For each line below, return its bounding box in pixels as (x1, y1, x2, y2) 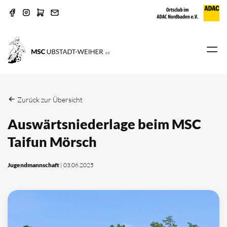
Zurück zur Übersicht (16, 95, 83, 104)
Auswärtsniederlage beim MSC (8, 116, 201, 133)
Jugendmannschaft (8, 161, 59, 169)
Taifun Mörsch (8, 133, 97, 150)
